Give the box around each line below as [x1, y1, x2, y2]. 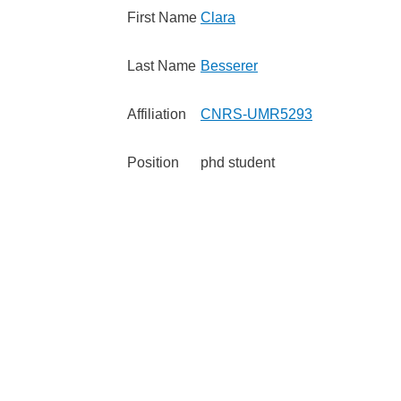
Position [127, 154, 179, 170]
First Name [127, 9, 197, 25]
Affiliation [127, 106, 186, 122]
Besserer [200, 57, 258, 73]
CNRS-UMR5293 [200, 106, 312, 122]
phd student [200, 154, 275, 170]
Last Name [127, 57, 196, 73]
